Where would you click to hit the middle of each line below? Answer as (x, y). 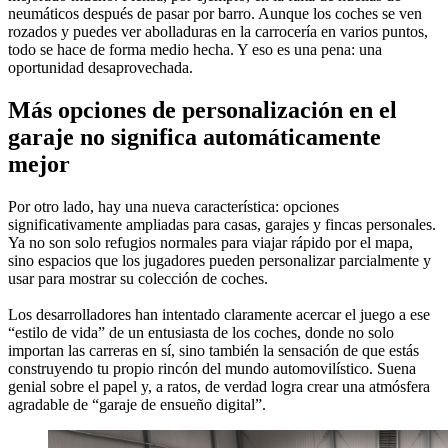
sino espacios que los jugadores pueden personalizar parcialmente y (219, 260)
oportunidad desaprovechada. (100, 67)
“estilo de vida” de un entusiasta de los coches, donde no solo (201, 332)
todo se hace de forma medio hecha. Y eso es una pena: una (195, 49)
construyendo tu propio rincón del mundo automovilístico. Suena (212, 368)
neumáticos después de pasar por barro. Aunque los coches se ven (215, 13)
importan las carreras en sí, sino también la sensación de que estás (213, 350)
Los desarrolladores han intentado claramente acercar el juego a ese (219, 314)
